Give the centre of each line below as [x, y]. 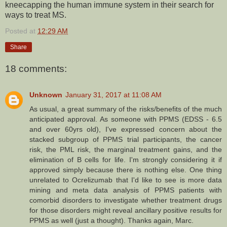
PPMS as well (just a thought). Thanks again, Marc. [111, 221]
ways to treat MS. [36, 15]
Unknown [46, 95]
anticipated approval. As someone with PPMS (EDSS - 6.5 [126, 119]
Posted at [21, 31]
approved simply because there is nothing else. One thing [126, 170]
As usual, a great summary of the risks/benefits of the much [126, 109]
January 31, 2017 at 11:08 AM [113, 95]
